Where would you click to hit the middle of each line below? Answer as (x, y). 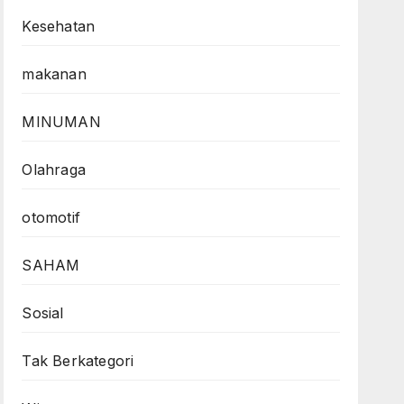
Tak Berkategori (78, 361)
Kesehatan (59, 26)
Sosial (43, 313)
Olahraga (54, 170)
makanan (54, 74)
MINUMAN (61, 122)
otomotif (51, 217)
